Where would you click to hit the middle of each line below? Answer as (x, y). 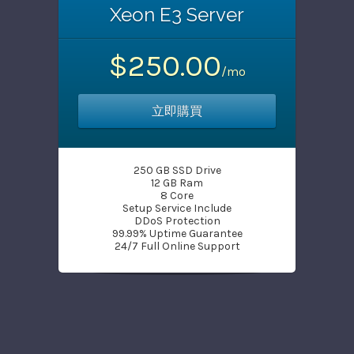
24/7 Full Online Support (177, 246)
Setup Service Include (177, 208)
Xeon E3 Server (177, 15)
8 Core (177, 196)
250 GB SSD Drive (177, 170)
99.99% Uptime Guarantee (177, 233)
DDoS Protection (177, 221)
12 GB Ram (177, 183)
